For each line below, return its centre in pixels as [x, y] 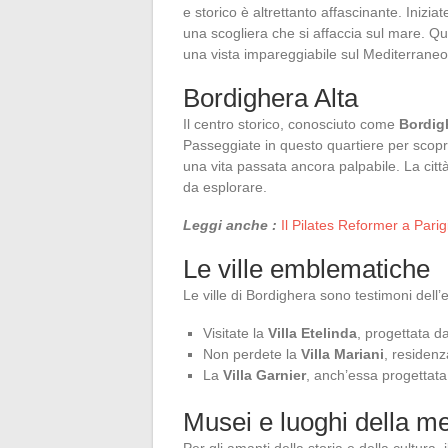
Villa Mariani [342, 353]
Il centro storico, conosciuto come [291, 123]
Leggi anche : [230, 224]
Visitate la [235, 332]
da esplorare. [225, 186]
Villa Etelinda [312, 332]
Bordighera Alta [270, 97]
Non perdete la [252, 353]
